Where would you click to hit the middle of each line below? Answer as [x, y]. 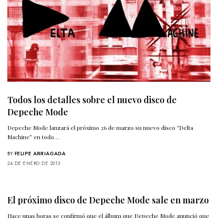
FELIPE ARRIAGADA [40, 154]
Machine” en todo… [34, 137]
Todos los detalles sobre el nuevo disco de [92, 100]
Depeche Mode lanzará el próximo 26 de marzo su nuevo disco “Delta [100, 128]
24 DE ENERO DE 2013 [34, 163]
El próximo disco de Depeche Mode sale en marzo [108, 200]
